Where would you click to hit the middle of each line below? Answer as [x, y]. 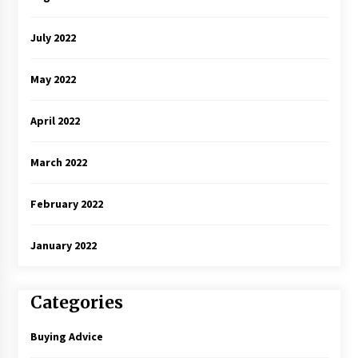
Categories [76, 302]
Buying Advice [66, 337]
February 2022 [66, 203]
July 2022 [53, 37]
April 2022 [55, 120]
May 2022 [53, 79]
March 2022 [58, 162]
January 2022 [63, 245]
